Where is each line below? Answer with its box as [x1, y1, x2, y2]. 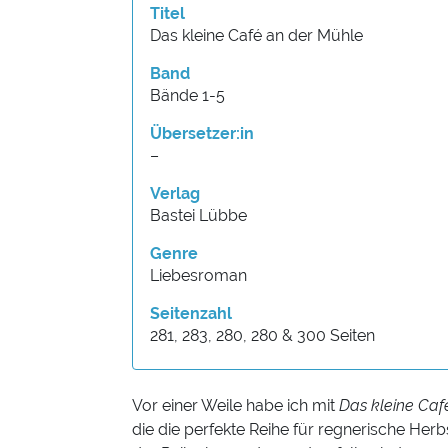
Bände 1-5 [150, 86, 225, 106]
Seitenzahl [150, 304, 232, 324]
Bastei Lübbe [150, 206, 247, 226]
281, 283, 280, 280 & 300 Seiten [150, 326, 375, 346]
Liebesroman [150, 266, 247, 286]
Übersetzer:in [150, 124, 254, 144]
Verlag [150, 184, 200, 204]
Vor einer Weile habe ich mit [132, 396, 339, 416]
